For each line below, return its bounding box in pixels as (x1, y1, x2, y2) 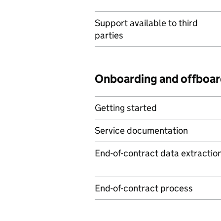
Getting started (95, 102, 157, 113)
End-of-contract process (95, 183, 193, 194)
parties (95, 30, 123, 41)
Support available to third (95, 17, 198, 29)
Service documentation (95, 125, 188, 136)
